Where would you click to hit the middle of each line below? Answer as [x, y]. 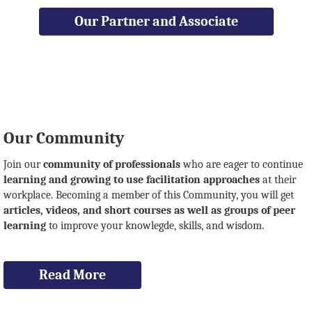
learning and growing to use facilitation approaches [132, 180]
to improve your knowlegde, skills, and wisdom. [155, 226]
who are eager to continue [242, 164]
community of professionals [112, 164]
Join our [23, 164]
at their [278, 180]
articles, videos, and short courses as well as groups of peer [149, 210]
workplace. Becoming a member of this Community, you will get [149, 195]
